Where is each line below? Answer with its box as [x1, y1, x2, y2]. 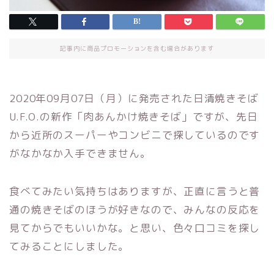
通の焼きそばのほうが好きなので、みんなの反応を [9, 202, 261, 217]
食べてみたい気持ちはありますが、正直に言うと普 [9, 184, 261, 199]
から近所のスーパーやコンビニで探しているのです [9, 128, 261, 143]
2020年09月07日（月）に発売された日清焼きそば [9, 91, 259, 106]
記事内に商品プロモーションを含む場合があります [59, 44, 215, 53]
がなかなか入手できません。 [9, 146, 151, 161]
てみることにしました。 [9, 239, 130, 254]
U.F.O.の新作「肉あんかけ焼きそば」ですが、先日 [9, 109, 258, 124]
